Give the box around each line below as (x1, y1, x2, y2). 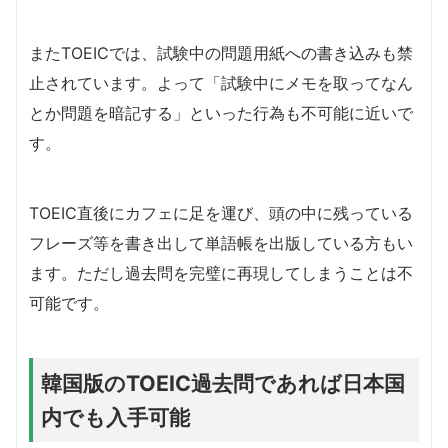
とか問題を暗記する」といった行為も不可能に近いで (29, 102, 413, 123)
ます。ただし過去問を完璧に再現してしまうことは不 (29, 262, 413, 283)
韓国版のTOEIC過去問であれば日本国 (41, 369, 405, 396)
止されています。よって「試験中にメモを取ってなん (29, 72, 413, 93)
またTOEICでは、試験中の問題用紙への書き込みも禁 (29, 42, 413, 63)
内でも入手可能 (41, 403, 190, 430)
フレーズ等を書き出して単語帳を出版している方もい (29, 232, 413, 253)
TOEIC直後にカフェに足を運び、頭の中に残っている (29, 202, 413, 223)
